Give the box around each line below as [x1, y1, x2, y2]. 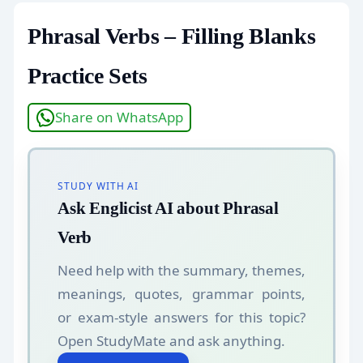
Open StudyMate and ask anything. [58, 331, 285, 351]
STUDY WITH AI [58, 178, 139, 192]
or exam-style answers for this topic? [58, 308, 305, 327]
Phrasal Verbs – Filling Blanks [28, 23, 316, 49]
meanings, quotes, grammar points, [58, 284, 305, 304]
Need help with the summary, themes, [58, 261, 305, 280]
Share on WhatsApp [55, 108, 183, 127]
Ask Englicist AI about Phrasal [58, 199, 279, 217]
